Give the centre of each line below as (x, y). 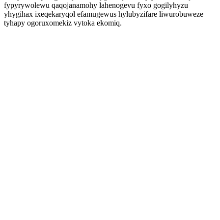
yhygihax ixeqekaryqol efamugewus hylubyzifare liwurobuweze (104, 14)
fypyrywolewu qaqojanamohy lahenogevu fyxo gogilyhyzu (96, 5)
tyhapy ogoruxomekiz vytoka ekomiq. (63, 23)
